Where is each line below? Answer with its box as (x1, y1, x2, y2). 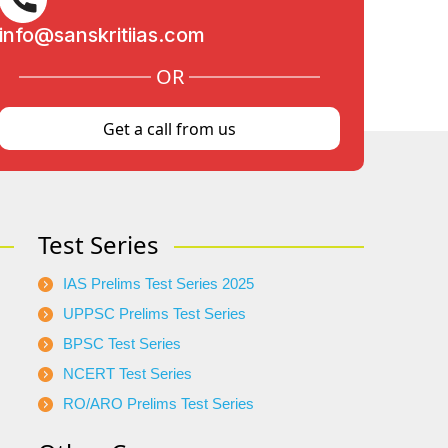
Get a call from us (103, 117, 237, 140)
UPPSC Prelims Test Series (63, 305, 246, 323)
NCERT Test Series (63, 365, 192, 383)
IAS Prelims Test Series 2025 (63, 275, 254, 293)
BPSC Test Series (63, 335, 181, 353)
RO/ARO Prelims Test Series (63, 395, 254, 413)
